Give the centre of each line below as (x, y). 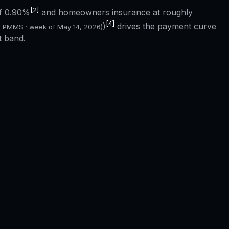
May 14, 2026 (79, 27)
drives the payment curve (165, 26)
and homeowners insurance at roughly (117, 13)
